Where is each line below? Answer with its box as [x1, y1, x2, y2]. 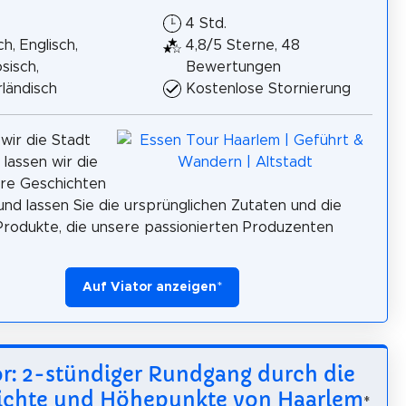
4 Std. [186, 15, 227, 31]
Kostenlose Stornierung [186, 81, 351, 96]
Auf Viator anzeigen [82, 280, 217, 294]
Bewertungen [186, 59, 281, 74]
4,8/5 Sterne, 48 [186, 37, 300, 53]
